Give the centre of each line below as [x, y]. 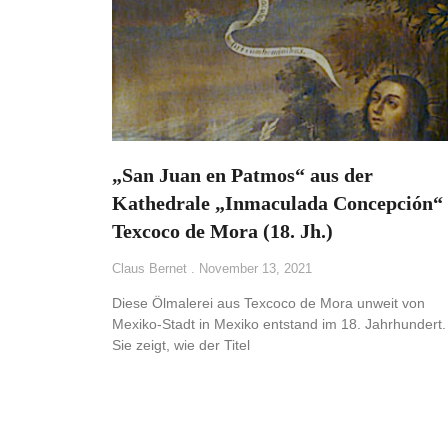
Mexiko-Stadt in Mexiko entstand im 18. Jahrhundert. [279, 324]
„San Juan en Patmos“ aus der [242, 175]
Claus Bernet [151, 269]
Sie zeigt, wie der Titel [181, 345]
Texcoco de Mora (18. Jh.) [222, 231]
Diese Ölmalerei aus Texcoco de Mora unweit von [268, 303]
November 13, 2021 [253, 269]
